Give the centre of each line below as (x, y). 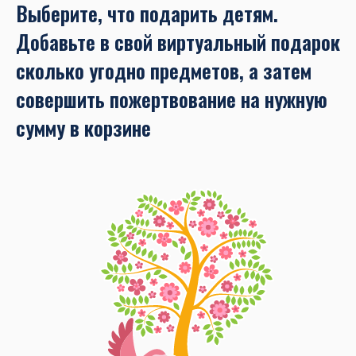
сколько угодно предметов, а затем (164, 70)
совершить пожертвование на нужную (172, 99)
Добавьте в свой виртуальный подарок (178, 41)
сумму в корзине (83, 127)
